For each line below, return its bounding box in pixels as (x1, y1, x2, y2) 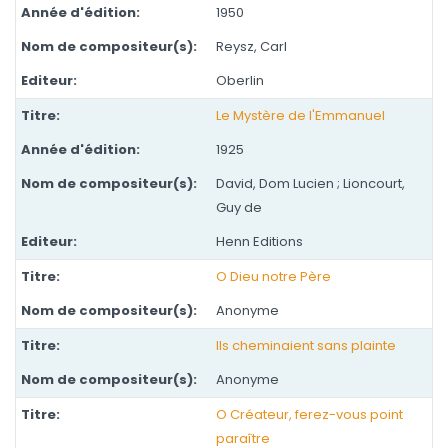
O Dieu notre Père (216, 267, 331, 286)
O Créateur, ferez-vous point (216, 405, 403, 424)
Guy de (216, 198, 262, 217)
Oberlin (216, 71, 264, 90)
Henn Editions (216, 232, 303, 251)
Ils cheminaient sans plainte (216, 336, 396, 355)
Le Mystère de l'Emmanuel (216, 106, 385, 125)
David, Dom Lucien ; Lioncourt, (216, 174, 405, 193)
